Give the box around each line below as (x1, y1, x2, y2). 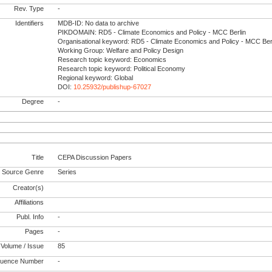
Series (58, 168, 77, 176)
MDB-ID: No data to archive (58, 19, 140, 27)
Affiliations (15, 199, 44, 206)
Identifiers (13, 19, 44, 27)
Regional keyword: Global (58, 74, 134, 82)
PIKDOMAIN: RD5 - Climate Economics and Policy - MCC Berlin (58, 29, 246, 36)
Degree (20, 98, 44, 106)
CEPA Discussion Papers (58, 154, 132, 161)
